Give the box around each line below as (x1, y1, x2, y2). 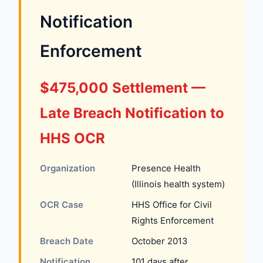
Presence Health (131, 163, 201, 174)
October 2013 (131, 235, 188, 247)
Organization (40, 163, 95, 174)
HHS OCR (40, 130, 105, 147)
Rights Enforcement (131, 215, 214, 226)
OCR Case (40, 199, 83, 210)
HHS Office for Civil (131, 199, 212, 210)
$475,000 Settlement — (40, 79, 205, 96)
